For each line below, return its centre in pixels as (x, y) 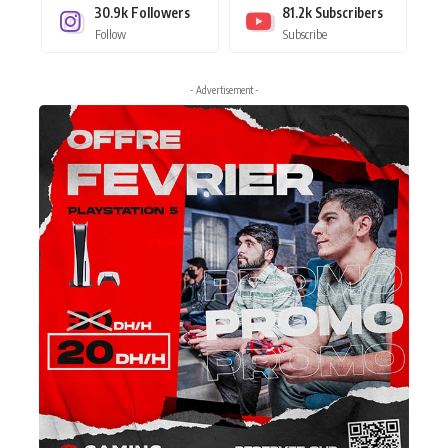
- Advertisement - (224, 89)
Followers (160, 12)
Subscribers (349, 12)
